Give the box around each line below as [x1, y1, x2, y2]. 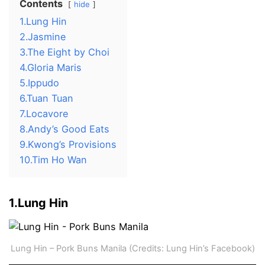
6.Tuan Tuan [20, 92, 73, 105]
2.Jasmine [20, 31, 66, 43]
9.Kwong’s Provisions [20, 138, 117, 151]
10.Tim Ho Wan [20, 154, 87, 166]
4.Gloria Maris [20, 62, 82, 74]
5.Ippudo [20, 77, 59, 89]
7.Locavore [20, 108, 68, 120]
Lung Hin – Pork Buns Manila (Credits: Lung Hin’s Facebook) [10, 243, 255, 254]
